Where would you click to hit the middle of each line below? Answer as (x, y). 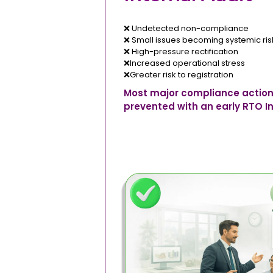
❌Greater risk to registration (179, 74)
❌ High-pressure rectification (181, 51)
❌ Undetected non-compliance (186, 28)
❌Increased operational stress (184, 63)
